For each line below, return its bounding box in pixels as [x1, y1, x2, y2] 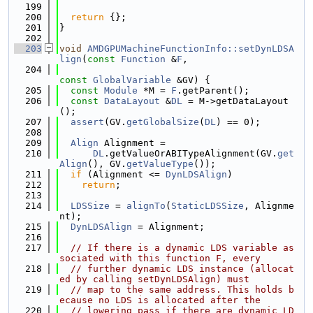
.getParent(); [177, 85, 249, 96]
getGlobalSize [126, 117, 199, 127]
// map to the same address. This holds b [71, 284, 294, 295]
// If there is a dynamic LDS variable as [71, 242, 294, 253]
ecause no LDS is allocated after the [59, 295, 261, 305]
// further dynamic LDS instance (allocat [71, 263, 294, 274]
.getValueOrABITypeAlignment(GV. [104, 148, 277, 159]
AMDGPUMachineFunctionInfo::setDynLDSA [87, 43, 294, 54]
